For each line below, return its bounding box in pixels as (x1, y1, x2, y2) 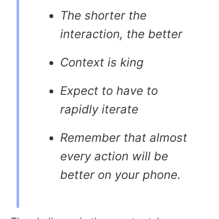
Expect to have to (60, 83, 158, 98)
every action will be (60, 149, 168, 163)
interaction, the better (60, 26, 182, 41)
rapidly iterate (60, 102, 138, 116)
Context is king (60, 55, 144, 69)
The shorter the (60, 8, 147, 22)
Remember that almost (60, 130, 187, 145)
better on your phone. (60, 167, 181, 182)
